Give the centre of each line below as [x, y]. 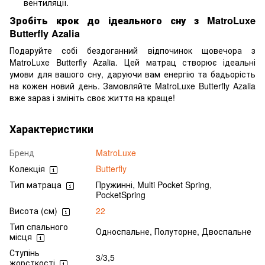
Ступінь [25, 253]
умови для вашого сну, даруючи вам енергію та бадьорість [132, 74]
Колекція [27, 169]
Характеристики [51, 129]
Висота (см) [33, 211]
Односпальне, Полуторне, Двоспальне [174, 232]
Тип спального [39, 227]
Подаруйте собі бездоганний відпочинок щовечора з [132, 51]
